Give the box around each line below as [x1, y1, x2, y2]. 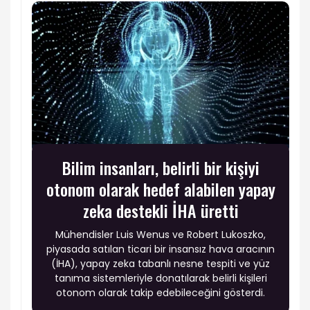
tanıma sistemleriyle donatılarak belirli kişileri [54, 271, 267, 285]
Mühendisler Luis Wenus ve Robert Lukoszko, [55, 227, 266, 241]
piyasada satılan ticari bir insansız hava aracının [46, 241, 275, 256]
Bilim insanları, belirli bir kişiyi [62, 154, 259, 180]
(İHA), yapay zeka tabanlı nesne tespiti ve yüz [51, 256, 270, 271]
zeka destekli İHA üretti [82, 197, 239, 223]
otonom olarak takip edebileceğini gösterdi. [56, 285, 265, 300]
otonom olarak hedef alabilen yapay [46, 176, 275, 201]
